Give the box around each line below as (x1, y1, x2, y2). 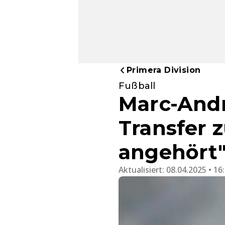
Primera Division (127, 65, 201, 75)
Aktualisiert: (119, 164, 166, 175)
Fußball (119, 80, 156, 91)
